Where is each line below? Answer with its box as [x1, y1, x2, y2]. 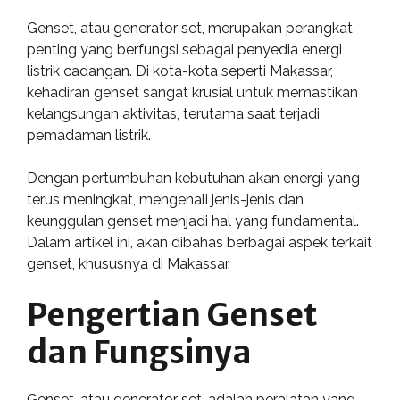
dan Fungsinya [27, 333, 252, 372]
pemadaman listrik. [27, 127, 151, 144]
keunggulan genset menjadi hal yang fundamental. [27, 212, 359, 229]
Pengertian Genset [27, 296, 318, 335]
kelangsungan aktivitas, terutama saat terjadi [27, 105, 320, 122]
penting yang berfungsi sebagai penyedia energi [27, 41, 342, 58]
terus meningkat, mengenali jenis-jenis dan [27, 191, 304, 208]
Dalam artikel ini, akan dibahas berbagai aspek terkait [27, 234, 372, 251]
